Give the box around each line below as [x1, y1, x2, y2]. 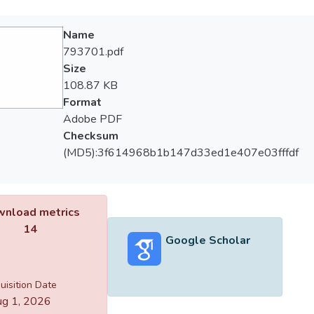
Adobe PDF [62, 111, 122, 127]
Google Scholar [165, 232, 250, 248]
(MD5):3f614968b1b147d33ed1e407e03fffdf [62, 145, 299, 161]
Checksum [62, 128, 118, 144]
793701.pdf [62, 44, 123, 60]
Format [62, 95, 102, 110]
